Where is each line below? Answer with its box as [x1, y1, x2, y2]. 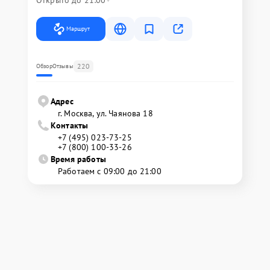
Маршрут [66, 25, 90, 33]
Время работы [51, 154, 106, 165]
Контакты [51, 120, 89, 131]
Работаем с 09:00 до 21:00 [58, 166, 162, 177]
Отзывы [52, 62, 74, 70]
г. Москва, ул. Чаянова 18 [58, 108, 153, 119]
